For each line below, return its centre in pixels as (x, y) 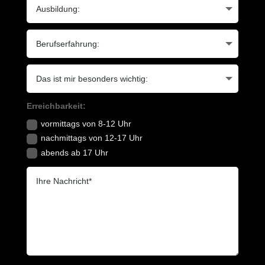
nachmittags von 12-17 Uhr (92, 138)
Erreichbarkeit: (56, 106)
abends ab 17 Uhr (75, 152)
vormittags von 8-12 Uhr (86, 124)
